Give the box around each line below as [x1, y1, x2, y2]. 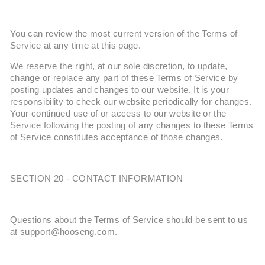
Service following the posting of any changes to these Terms [10, 121, 254, 130]
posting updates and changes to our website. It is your [10, 85, 229, 95]
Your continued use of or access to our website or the [10, 109, 227, 118]
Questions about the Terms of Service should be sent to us [10, 215, 248, 225]
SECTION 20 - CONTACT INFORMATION [10, 174, 183, 183]
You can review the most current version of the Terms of [10, 29, 238, 38]
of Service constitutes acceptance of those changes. [10, 132, 223, 142]
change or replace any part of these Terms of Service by [10, 73, 238, 83]
